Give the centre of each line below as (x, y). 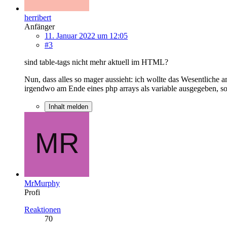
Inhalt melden (68, 106)
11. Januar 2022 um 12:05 (86, 35)
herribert (38, 17)
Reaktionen (43, 209)
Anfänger (40, 26)
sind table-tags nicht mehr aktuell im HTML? (96, 62)
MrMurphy (42, 183)
